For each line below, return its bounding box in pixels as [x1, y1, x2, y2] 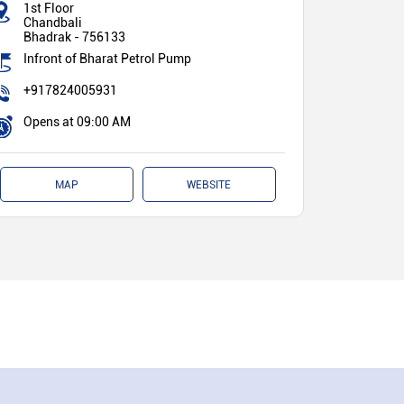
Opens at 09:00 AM [23, 114, 131, 129]
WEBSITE [187, 178, 232, 191]
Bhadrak [23, 29, 71, 44]
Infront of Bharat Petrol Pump [23, 50, 191, 66]
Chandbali [23, 14, 82, 30]
